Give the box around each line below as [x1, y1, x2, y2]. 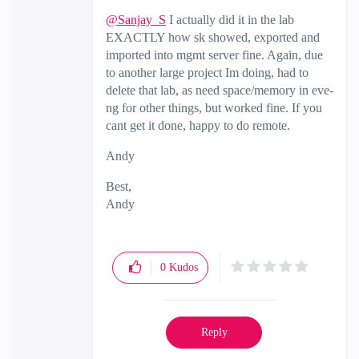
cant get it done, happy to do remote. [106, 119, 290, 132]
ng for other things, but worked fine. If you [106, 101, 322, 115]
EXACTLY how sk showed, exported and [106, 30, 320, 44]
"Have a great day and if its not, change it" [106, 215, 321, 228]
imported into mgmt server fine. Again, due [106, 48, 323, 62]
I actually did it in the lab [166, 13, 294, 26]
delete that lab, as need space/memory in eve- [106, 83, 333, 97]
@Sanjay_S [106, 13, 166, 26]
